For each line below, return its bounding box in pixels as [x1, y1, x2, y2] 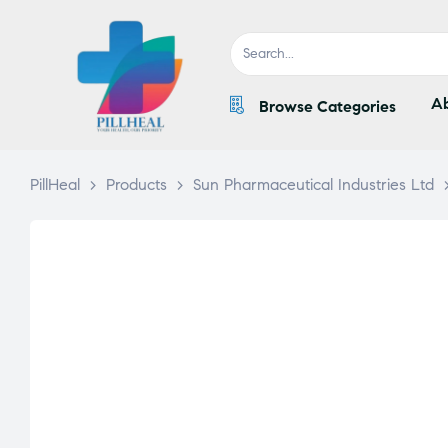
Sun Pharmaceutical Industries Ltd [193, 174, 434, 194]
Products [106, 174, 167, 194]
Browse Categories [258, 97, 396, 117]
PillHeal [30, 174, 80, 194]
